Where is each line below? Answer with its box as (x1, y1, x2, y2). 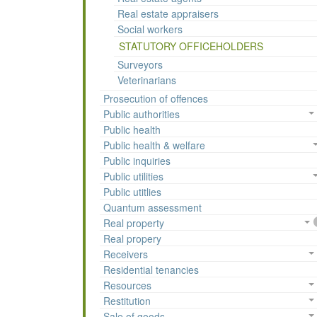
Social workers (117, 22, 183, 37)
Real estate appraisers (117, 6, 219, 21)
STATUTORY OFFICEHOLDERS (119, 39, 263, 54)
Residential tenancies (103, 263, 199, 277)
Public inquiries (103, 154, 171, 168)
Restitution (103, 294, 151, 309)
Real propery (103, 231, 161, 246)
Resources (103, 278, 151, 293)
